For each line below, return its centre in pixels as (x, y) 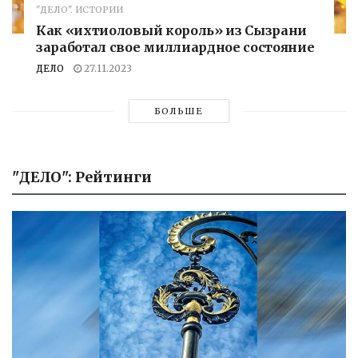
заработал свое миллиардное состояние (175, 48)
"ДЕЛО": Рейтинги (82, 177)
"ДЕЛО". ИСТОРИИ (80, 10)
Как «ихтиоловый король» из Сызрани (172, 31)
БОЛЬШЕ (179, 111)
